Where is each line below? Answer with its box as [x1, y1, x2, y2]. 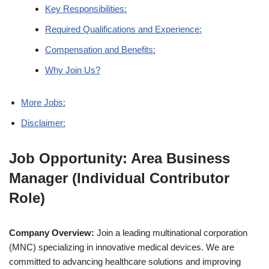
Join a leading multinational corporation [94, 228, 247, 238]
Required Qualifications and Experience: [45, 24, 202, 34]
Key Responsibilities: [45, 4, 127, 14]
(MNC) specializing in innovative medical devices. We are [9, 242, 234, 252]
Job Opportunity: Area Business [9, 150, 230, 166]
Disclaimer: [21, 118, 65, 128]
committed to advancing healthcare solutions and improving [9, 256, 241, 267]
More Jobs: [21, 97, 65, 107]
